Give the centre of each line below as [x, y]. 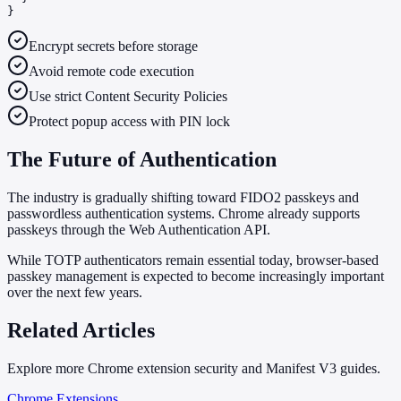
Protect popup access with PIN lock [129, 121]
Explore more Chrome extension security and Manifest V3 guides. [194, 368]
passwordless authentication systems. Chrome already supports [183, 213]
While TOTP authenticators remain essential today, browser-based [193, 260]
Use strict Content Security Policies [128, 96]
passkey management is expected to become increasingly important [196, 276]
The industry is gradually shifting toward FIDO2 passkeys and [183, 197]
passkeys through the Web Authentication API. [139, 229]
